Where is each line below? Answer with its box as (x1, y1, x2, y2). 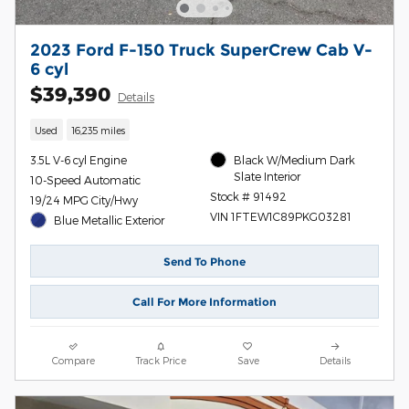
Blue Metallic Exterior (54, 213, 165, 226)
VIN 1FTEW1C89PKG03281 (209, 209, 351, 223)
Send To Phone (163, 254, 246, 268)
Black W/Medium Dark (234, 152, 356, 166)
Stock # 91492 (209, 189, 287, 203)
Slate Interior (234, 169, 301, 183)
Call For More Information (132, 295, 277, 309)
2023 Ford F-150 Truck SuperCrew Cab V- (30, 40, 372, 60)
